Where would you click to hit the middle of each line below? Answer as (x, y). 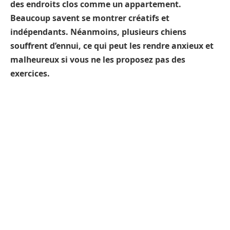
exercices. (30, 73)
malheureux (35, 60)
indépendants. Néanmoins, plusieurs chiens (98, 32)
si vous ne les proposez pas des (123, 60)
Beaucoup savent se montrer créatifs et (90, 18)
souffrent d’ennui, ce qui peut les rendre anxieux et (112, 46)
